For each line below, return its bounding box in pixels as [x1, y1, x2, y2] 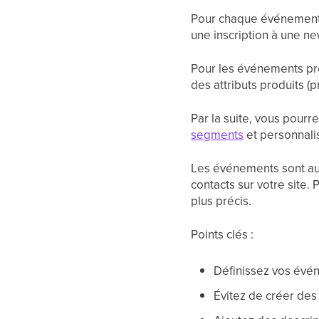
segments [191, 125, 244, 143]
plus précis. [191, 192, 252, 209]
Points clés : [191, 225, 254, 243]
